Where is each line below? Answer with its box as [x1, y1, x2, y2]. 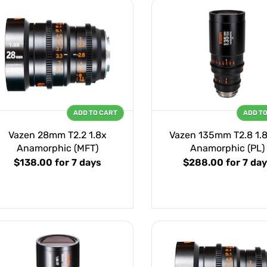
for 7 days [55, 157, 101, 169]
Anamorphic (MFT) [17, 142, 98, 154]
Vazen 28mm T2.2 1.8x [8, 129, 107, 141]
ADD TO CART [73, 109, 117, 117]
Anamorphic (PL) [190, 142, 265, 154]
